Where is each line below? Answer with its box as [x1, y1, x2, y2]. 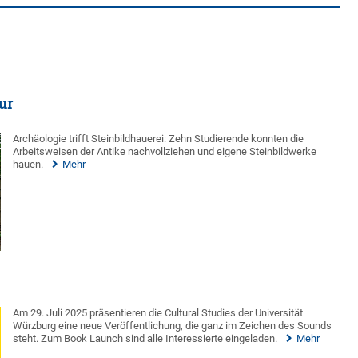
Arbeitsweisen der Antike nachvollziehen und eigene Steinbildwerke [13, 145, 317, 157]
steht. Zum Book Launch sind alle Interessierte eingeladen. [13, 332, 278, 345]
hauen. [13, 157, 44, 170]
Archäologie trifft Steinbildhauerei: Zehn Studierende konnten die [13, 132, 304, 145]
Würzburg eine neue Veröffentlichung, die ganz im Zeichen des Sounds [13, 320, 332, 332]
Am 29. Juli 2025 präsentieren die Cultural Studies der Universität [13, 307, 304, 320]
